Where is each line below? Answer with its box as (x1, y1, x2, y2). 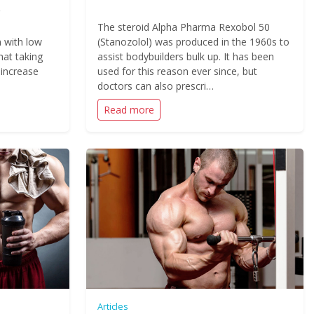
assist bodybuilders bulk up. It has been (97, 50, 274, 63)
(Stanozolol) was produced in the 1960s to (97, 35, 289, 48)
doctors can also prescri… (97, 79, 214, 93)
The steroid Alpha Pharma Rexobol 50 (97, 20, 270, 34)
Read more (103, 103, 154, 116)
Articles (97, 300, 128, 313)
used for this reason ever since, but (97, 64, 257, 78)
